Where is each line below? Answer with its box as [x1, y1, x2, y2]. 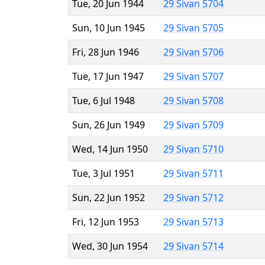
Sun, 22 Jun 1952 [72, 190, 145, 204]
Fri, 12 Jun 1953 [72, 215, 139, 228]
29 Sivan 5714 [163, 239, 224, 253]
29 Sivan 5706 [163, 45, 224, 59]
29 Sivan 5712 [163, 190, 224, 204]
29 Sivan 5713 [163, 215, 224, 228]
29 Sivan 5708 [163, 93, 224, 107]
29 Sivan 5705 [163, 21, 224, 34]
